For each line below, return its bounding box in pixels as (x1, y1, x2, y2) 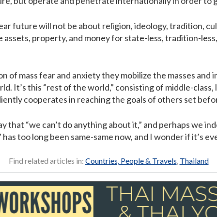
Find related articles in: (8, 156, 85, 166)
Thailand (179, 156, 209, 166)
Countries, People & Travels (85, 156, 177, 166)
